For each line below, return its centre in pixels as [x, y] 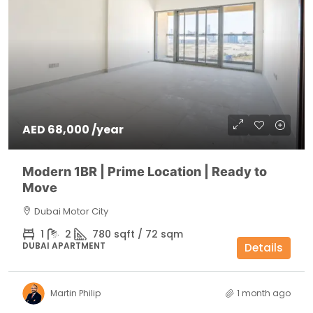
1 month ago [264, 293]
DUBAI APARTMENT [64, 246]
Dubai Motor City [71, 211]
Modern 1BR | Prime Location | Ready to [145, 172]
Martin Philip [75, 293]
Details [264, 248]
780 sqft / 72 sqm [138, 234]
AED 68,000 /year [73, 130]
